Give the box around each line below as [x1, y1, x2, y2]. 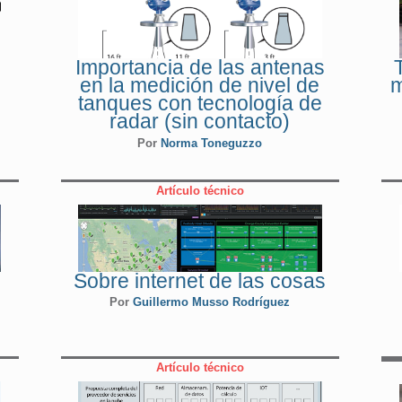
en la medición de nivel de [80, 74, 320, 98]
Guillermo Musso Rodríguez [133, 295, 291, 310]
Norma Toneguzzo [161, 135, 263, 150]
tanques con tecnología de [77, 92, 322, 116]
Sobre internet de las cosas [74, 268, 327, 293]
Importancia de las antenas [74, 56, 325, 80]
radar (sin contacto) [109, 109, 291, 134]
